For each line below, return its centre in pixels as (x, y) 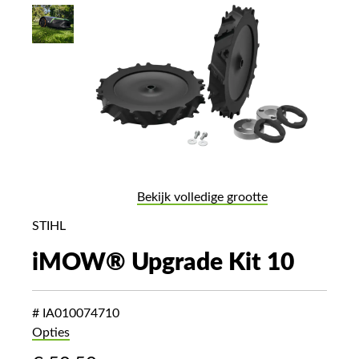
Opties (51, 333)
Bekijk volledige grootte (202, 198)
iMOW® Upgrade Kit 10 (163, 263)
